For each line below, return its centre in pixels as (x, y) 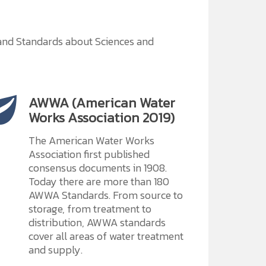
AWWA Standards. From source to (105, 195)
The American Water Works (91, 140)
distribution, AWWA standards (97, 222)
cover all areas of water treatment (106, 236)
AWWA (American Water (102, 102)
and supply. (55, 250)
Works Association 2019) (101, 117)
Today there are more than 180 (99, 181)
